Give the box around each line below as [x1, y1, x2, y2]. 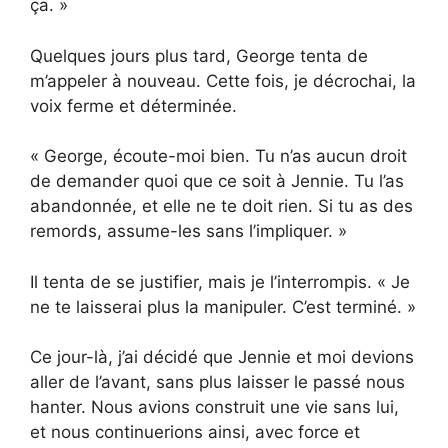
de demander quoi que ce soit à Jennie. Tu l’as [30, 171, 404, 192]
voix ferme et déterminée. [30, 95, 237, 116]
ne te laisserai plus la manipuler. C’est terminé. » [30, 296, 416, 317]
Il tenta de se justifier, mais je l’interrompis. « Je [30, 271, 410, 292]
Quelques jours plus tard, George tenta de [30, 45, 368, 66]
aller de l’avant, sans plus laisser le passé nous [30, 372, 405, 393]
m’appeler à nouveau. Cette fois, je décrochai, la [30, 70, 416, 91]
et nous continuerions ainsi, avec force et [30, 422, 360, 443]
